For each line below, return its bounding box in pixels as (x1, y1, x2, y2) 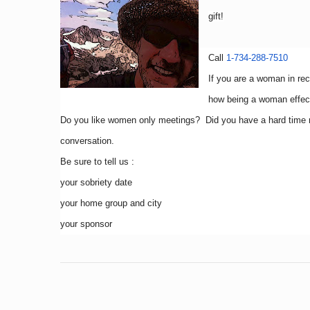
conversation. (60, 136, 114, 146)
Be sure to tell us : (60, 156, 134, 167)
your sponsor (60, 219, 112, 229)
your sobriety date (60, 177, 132, 188)
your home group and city (60, 198, 162, 208)
